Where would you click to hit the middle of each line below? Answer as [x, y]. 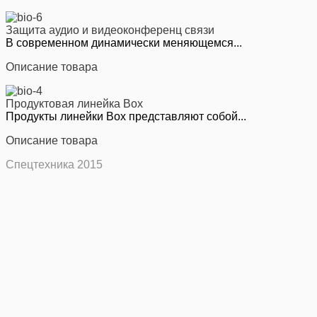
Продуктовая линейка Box [74, 103]
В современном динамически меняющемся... [124, 42]
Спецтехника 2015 [54, 164]
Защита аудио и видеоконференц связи [110, 30]
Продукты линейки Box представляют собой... [126, 116]
